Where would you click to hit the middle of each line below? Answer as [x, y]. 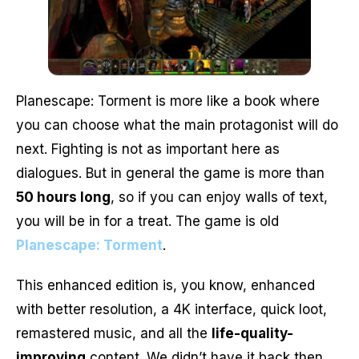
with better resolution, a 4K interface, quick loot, [171, 310]
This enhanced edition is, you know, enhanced [165, 286]
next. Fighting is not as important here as [148, 149]
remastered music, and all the [114, 334]
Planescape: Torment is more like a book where [168, 101]
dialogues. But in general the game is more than [170, 173]
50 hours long [63, 197]
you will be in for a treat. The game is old [147, 221]
